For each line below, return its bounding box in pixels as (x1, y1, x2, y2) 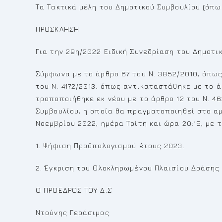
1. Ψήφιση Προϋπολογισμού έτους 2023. (36, 141, 185, 150)
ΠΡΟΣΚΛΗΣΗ (36, 25, 79, 33)
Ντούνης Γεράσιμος (36, 208, 110, 217)
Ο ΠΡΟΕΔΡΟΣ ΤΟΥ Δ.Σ (36, 186, 112, 194)
